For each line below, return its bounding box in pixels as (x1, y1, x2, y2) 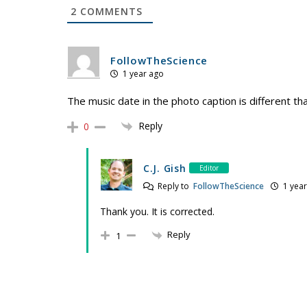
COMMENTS (77, 5, 143, 19)
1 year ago (121, 68, 164, 80)
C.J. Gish (143, 161, 186, 175)
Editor (199, 163, 219, 173)
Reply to (156, 180, 193, 193)
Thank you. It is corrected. (100, 205, 214, 219)
